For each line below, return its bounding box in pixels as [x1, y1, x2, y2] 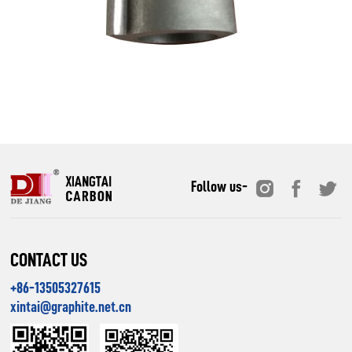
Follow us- [190, 178, 247, 195]
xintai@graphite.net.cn [10, 298, 132, 315]
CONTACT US [10, 250, 88, 270]
